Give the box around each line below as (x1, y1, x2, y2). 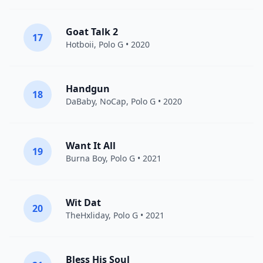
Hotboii (66, 39, 94, 50)
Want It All (66, 139, 116, 152)
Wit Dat (66, 196, 101, 209)
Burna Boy (66, 153, 106, 164)
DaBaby (66, 96, 95, 107)
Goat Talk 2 (66, 25, 118, 38)
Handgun (66, 82, 110, 95)
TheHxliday (66, 210, 109, 221)
